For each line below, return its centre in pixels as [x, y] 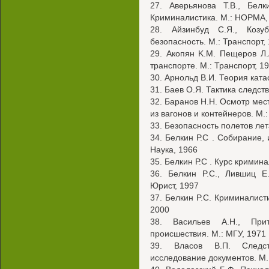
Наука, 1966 [174, 150]
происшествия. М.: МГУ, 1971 [208, 234]
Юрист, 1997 [174, 186]
